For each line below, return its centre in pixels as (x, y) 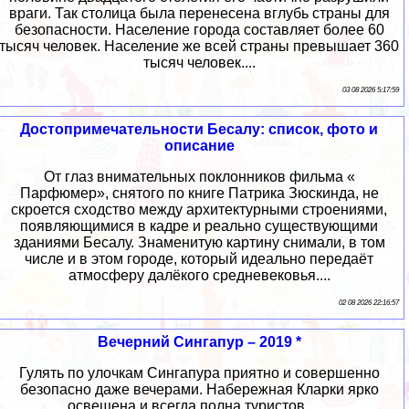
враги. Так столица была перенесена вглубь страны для (199, 13)
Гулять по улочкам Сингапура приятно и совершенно (199, 372)
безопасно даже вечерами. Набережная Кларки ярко (199, 389)
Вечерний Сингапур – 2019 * (199, 341)
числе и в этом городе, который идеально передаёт (199, 258)
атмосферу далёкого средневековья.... (199, 275)
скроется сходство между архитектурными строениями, (199, 209)
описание (199, 145)
